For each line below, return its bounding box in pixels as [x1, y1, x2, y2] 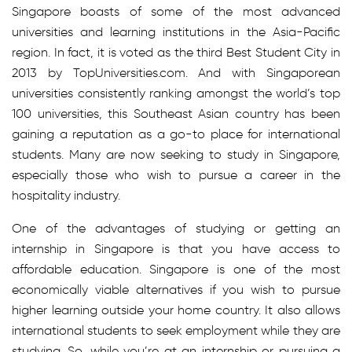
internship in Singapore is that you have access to [12, 241, 340, 256]
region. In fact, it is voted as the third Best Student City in [12, 45, 340, 60]
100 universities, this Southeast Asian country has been [12, 106, 340, 121]
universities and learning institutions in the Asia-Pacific [12, 24, 340, 39]
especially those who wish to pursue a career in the [12, 167, 340, 182]
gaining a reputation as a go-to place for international [12, 126, 340, 141]
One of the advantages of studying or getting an [12, 221, 340, 236]
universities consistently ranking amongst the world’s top [12, 86, 340, 101]
